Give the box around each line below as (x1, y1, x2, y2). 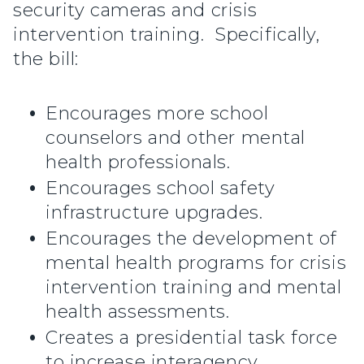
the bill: (13, 47, 79, 70)
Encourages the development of (45, 227, 337, 250)
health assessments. (45, 301, 230, 323)
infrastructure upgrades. (45, 201, 263, 224)
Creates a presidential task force (45, 327, 338, 349)
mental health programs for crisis (45, 252, 347, 275)
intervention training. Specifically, (13, 23, 320, 45)
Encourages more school (45, 102, 269, 125)
